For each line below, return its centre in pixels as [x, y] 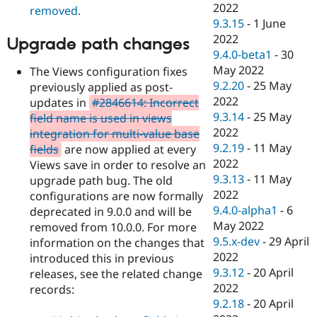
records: [52, 289]
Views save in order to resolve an [118, 165]
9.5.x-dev [237, 242]
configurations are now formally [116, 196]
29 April [289, 242]
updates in [59, 103]
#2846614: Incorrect [145, 103]
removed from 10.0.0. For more [113, 227]
